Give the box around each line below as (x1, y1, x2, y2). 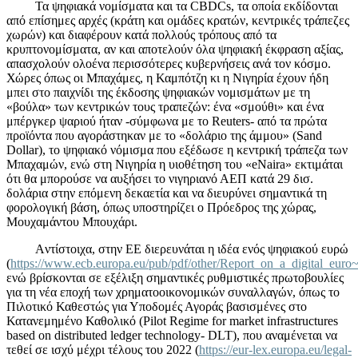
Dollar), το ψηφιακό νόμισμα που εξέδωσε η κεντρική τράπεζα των (6, 142, 348, 157)
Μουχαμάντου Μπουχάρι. (6, 214, 137, 229)
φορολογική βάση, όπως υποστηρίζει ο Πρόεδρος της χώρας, (6, 200, 316, 214)
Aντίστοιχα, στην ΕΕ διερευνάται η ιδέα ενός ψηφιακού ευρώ (35, 241, 348, 256)
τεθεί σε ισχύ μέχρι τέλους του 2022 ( (6, 342, 199, 356)
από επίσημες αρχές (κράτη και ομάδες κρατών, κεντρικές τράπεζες (6, 13, 349, 27)
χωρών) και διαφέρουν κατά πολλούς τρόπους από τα (6, 27, 276, 42)
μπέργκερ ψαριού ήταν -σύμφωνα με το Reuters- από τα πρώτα (6, 113, 327, 128)
